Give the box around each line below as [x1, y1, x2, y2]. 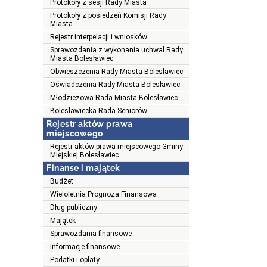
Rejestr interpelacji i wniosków [50, 33, 147, 42]
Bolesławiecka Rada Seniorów [50, 107, 147, 116]
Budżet [50, 177, 73, 186]
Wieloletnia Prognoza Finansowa [50, 190, 157, 199]
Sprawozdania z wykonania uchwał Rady [50, 46, 183, 55]
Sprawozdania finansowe [50, 229, 132, 238]
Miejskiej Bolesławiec [50, 151, 119, 160]
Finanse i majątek [46, 163, 120, 173]
